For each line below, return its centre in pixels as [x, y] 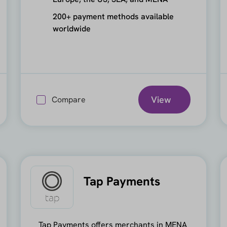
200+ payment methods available [113, 16]
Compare [69, 99]
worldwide [72, 28]
